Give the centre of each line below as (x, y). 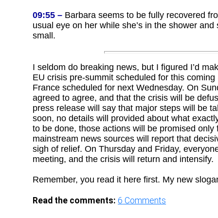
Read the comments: (74, 200)
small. (44, 35)
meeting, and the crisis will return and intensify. (123, 159)
